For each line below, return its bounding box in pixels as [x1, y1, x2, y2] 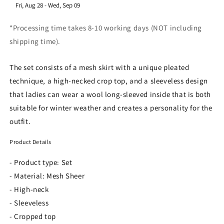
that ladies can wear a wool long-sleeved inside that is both [9, 89, 211, 99]
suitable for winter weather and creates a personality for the [9, 103, 212, 113]
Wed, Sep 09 [48, 1, 80, 10]
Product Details [9, 138, 51, 146]
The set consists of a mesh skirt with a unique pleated [9, 62, 189, 72]
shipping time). [9, 36, 60, 46]
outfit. [9, 116, 31, 126]
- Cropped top [9, 211, 56, 221]
